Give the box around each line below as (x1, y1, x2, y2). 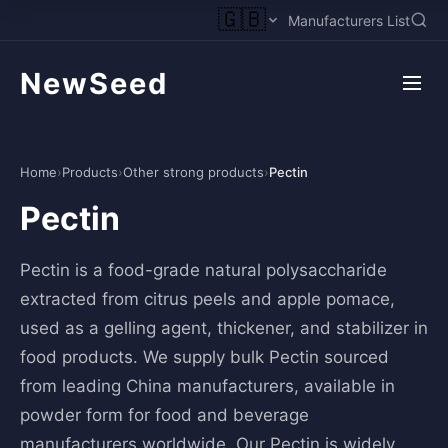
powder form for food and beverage (20, 405, 309, 425)
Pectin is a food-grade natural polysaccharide (20, 260, 387, 280)
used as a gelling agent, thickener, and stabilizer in (20, 318, 428, 338)
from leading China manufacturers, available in (20, 376, 395, 396)
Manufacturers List (288, 11, 410, 29)
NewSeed (20, 65, 168, 101)
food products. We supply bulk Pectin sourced (20, 347, 389, 367)
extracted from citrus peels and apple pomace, (20, 289, 395, 309)
